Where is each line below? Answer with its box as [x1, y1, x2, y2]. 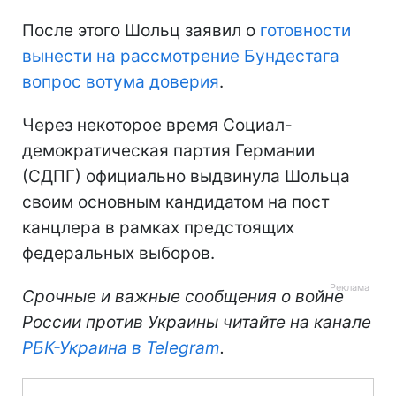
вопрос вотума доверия [22, 71, 219, 92]
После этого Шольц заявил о [22, 19, 260, 41]
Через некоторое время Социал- [22, 114, 293, 135]
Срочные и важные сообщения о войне [22, 286, 344, 307]
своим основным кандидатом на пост [22, 191, 330, 212]
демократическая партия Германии [22, 140, 315, 161]
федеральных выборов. [22, 242, 215, 263]
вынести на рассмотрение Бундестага [22, 45, 339, 66]
